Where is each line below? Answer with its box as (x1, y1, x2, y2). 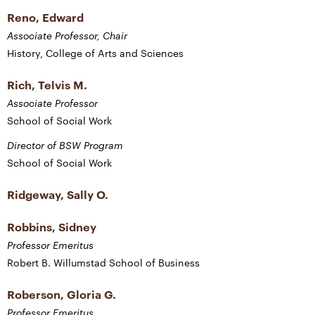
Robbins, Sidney (7, 220, 96, 234)
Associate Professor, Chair (7, 30, 127, 42)
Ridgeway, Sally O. (7, 188, 108, 202)
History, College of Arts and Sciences (7, 47, 184, 60)
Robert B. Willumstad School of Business (7, 257, 200, 269)
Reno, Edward (7, 11, 84, 25)
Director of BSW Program (7, 139, 123, 152)
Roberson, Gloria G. (7, 288, 116, 302)
